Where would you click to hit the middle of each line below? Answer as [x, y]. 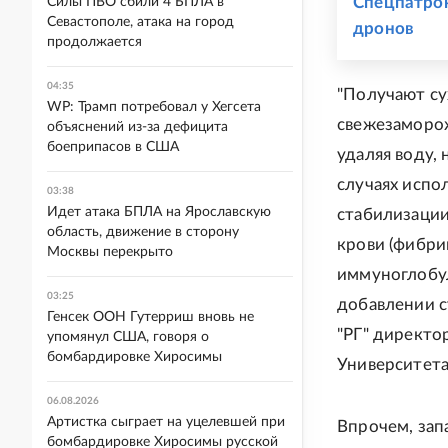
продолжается [94, 42]
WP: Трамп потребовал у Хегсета [154, 107]
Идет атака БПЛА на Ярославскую [159, 212]
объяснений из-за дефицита [137, 127]
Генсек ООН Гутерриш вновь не [150, 317]
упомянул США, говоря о [128, 337]
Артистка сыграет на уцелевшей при [166, 422]
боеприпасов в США [113, 147]
